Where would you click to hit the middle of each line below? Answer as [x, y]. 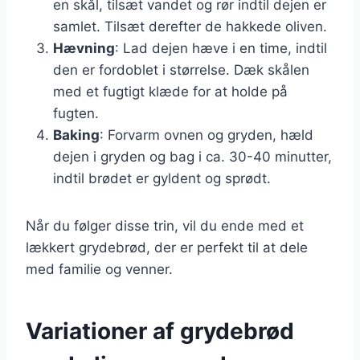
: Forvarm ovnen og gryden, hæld [207, 135]
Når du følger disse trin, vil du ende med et [165, 225]
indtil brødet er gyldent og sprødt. [162, 178]
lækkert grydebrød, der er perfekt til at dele [167, 247]
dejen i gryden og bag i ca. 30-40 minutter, [192, 156]
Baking [76, 135]
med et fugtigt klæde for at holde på [170, 91]
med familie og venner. [99, 269]
